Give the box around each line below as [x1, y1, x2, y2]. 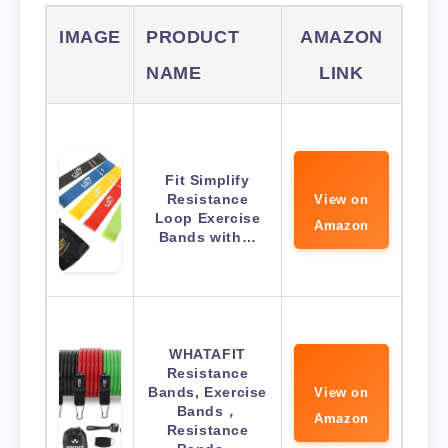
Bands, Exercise [148, 384, 267, 401]
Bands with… [158, 229, 257, 246]
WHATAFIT [169, 346, 246, 363]
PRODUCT [146, 27, 240, 48]
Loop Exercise [154, 210, 261, 227]
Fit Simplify [165, 172, 250, 189]
